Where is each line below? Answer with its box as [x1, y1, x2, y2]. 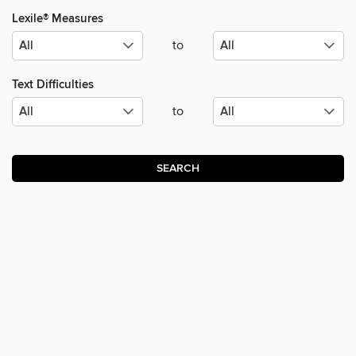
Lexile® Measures [12, 11, 103, 27]
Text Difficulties [12, 77, 94, 93]
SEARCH [157, 161, 199, 176]
